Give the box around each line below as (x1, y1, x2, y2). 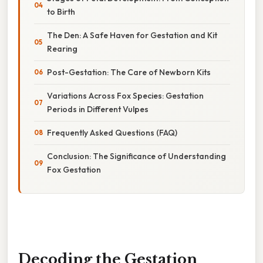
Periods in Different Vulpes (47, 103, 149, 114)
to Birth (47, 6, 75, 17)
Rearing (47, 43, 77, 54)
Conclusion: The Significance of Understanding (47, 150, 226, 161)
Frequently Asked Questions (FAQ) (47, 127, 177, 138)
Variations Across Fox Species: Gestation (47, 90, 204, 101)
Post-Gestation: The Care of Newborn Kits (47, 66, 211, 77)
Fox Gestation (47, 164, 101, 175)
